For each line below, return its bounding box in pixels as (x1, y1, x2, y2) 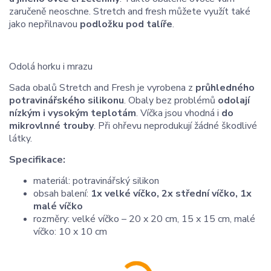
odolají (218, 93, 250, 107)
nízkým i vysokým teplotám (9, 106, 136, 120)
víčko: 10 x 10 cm (33, 224, 107, 238)
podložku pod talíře (80, 17, 172, 31)
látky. (9, 131, 32, 145)
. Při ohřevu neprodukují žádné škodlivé (94, 119, 257, 132)
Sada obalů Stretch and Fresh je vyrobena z (9, 80, 195, 94)
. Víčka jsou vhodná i (136, 106, 221, 120)
